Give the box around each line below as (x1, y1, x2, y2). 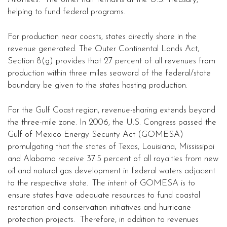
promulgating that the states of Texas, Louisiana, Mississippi (8, 142, 214, 152)
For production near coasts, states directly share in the (8, 32, 197, 42)
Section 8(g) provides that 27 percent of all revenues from (8, 57, 215, 66)
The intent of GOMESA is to (92, 179, 195, 188)
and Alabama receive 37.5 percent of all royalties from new (8, 155, 218, 164)
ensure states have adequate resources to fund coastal (8, 191, 200, 200)
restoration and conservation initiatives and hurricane (8, 203, 191, 212)
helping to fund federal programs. (8, 8, 125, 17)
